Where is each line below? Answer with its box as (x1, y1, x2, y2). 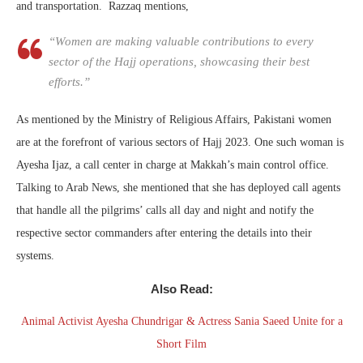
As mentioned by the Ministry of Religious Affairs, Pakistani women (16, 113, 331, 126)
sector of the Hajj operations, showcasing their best (49, 54, 310, 68)
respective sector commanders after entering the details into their (16, 226, 312, 239)
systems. (16, 249, 54, 262)
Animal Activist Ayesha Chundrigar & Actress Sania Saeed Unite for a (20, 314, 343, 327)
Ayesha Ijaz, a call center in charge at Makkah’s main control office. (16, 158, 329, 171)
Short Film (156, 337, 207, 350)
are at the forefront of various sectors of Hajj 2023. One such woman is (16, 135, 344, 148)
